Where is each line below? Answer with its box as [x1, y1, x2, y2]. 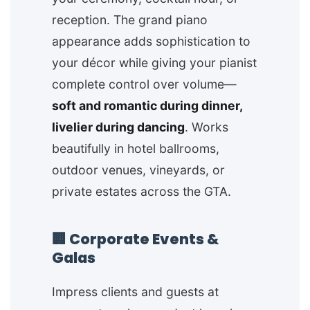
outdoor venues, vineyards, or [52, 163, 225, 178]
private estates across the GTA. [52, 184, 231, 199]
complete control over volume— [52, 77, 237, 92]
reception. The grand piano [52, 12, 208, 28]
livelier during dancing [52, 120, 185, 135]
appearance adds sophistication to [52, 34, 250, 49]
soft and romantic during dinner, [52, 98, 242, 113]
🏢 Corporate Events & [52, 229, 219, 250]
